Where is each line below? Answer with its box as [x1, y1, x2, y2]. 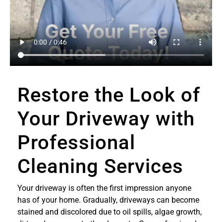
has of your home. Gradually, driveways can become [17, 195, 199, 205]
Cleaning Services [17, 154, 183, 178]
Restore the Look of [17, 83, 200, 107]
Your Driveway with [17, 107, 195, 130]
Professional [17, 130, 135, 154]
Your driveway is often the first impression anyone [17, 183, 191, 193]
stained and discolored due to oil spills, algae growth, [17, 207, 202, 217]
